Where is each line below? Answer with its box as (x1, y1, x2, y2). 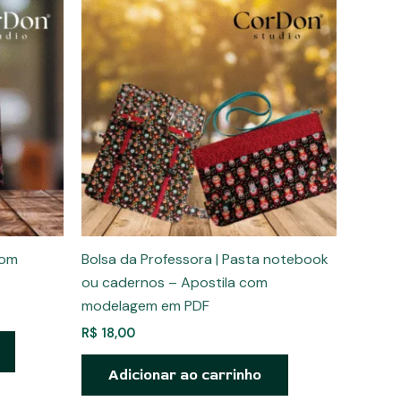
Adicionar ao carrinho (108, 366, 261, 385)
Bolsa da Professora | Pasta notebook (81, 250, 328, 269)
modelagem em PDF (81, 296, 209, 316)
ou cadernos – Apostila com (81, 273, 268, 293)
